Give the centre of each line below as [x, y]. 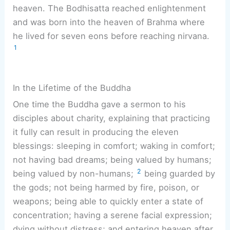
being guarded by [179, 173]
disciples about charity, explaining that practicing [112, 118]
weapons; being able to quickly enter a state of [108, 201]
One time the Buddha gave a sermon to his [100, 104]
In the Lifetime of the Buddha [72, 88]
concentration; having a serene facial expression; [113, 215]
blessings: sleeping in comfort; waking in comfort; [114, 146]
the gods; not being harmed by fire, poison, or [106, 187]
